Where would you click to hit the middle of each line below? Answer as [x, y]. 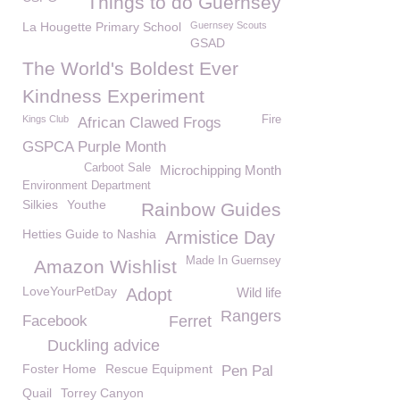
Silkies [40, 204]
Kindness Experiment [113, 96]
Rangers [251, 316]
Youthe [87, 204]
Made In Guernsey [233, 261]
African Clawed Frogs [150, 123]
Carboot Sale [117, 168]
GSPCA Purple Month [94, 147]
